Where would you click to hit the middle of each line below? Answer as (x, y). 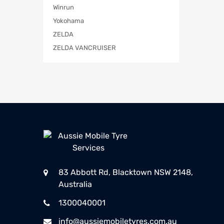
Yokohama (68, 21)
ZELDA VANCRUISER (84, 48)
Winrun (63, 7)
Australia (75, 184)
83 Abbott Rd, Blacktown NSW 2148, (126, 172)
